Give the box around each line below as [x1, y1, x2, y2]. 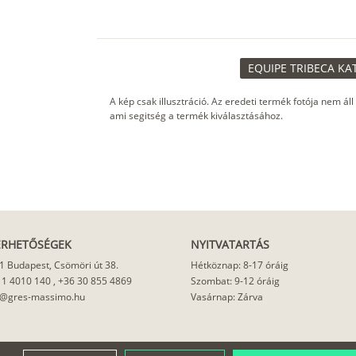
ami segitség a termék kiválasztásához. [109, 109, 283, 123]
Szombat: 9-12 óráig [191, 274, 280, 288]
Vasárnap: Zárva [191, 290, 263, 304]
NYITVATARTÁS [191, 237, 269, 253]
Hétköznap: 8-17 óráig [191, 258, 288, 273]
